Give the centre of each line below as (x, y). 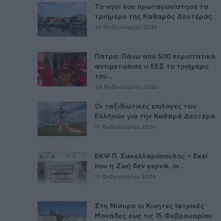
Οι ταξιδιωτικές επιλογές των (146, 106)
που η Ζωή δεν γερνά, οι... (139, 166)
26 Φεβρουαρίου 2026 (126, 27)
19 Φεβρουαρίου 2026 (125, 127)
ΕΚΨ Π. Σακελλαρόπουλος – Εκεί (151, 156)
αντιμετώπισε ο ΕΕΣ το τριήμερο (152, 66)
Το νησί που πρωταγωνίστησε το (151, 7)
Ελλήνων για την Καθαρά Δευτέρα (155, 116)
